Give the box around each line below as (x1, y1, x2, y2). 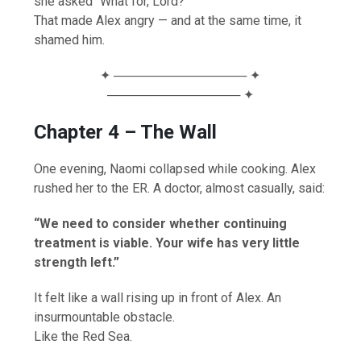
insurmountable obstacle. (34, 309, 176, 325)
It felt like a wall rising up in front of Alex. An (34, 289, 282, 305)
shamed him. (34, 31, 106, 48)
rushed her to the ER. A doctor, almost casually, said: (34, 180, 326, 196)
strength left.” (34, 254, 120, 270)
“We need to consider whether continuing (34, 215, 288, 231)
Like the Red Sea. (34, 328, 133, 344)
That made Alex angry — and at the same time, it (34, 12, 302, 28)
